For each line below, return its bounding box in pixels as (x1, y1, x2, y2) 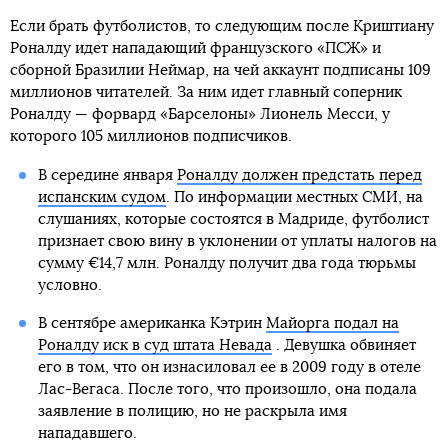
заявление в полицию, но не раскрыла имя (37, 403, 347, 419)
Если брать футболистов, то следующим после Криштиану (10, 18, 434, 34)
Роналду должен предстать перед (176, 167, 422, 183)
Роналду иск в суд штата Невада (37, 337, 272, 353)
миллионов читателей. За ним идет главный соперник (10, 84, 402, 100)
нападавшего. (37, 425, 137, 441)
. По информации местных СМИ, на (165, 189, 423, 205)
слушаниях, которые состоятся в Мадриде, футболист (37, 211, 429, 227)
